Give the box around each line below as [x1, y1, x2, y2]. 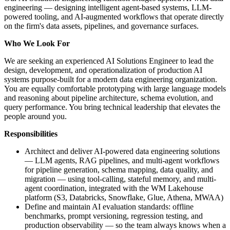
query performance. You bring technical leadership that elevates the [4, 103, 220, 111]
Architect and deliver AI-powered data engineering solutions [25, 147, 220, 156]
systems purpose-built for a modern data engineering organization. [4, 75, 217, 84]
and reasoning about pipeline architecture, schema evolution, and [4, 93, 213, 102]
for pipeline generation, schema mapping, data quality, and [25, 165, 213, 174]
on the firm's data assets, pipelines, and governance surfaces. [4, 22, 199, 30]
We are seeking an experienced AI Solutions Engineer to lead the [4, 56, 214, 65]
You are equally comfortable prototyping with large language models [4, 84, 226, 93]
